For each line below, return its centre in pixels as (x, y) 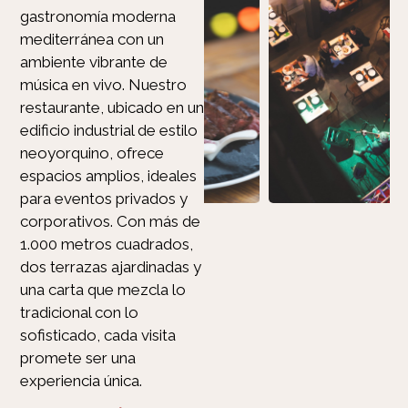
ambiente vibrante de (94, 61)
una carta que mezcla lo (103, 289)
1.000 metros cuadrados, (107, 244)
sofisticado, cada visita (98, 335)
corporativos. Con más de (110, 221)
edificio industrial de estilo (109, 130)
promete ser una (78, 357)
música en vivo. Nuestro (103, 84)
